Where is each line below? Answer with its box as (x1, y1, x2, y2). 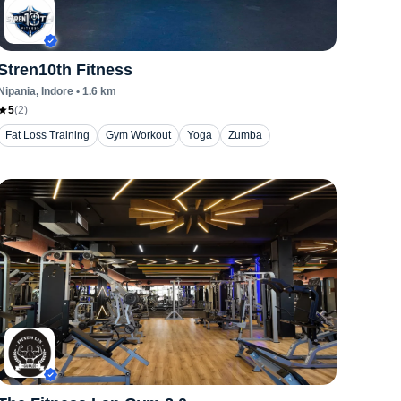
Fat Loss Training (5, 129, 90, 141)
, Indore (36, 85, 74, 98)
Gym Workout (106, 129, 172, 141)
